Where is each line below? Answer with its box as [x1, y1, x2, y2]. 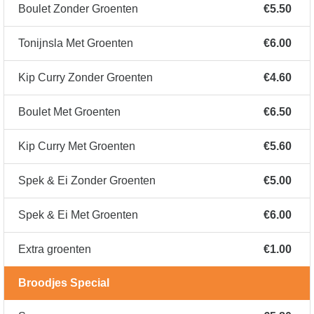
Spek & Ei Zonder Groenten [18, 175, 156, 187]
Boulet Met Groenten [18, 106, 121, 118]
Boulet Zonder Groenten [18, 3, 138, 15]
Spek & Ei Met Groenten [18, 209, 138, 221]
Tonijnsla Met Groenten [18, 37, 133, 50]
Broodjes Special [18, 277, 109, 289]
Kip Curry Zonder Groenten [18, 71, 153, 84]
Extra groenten [18, 243, 91, 256]
